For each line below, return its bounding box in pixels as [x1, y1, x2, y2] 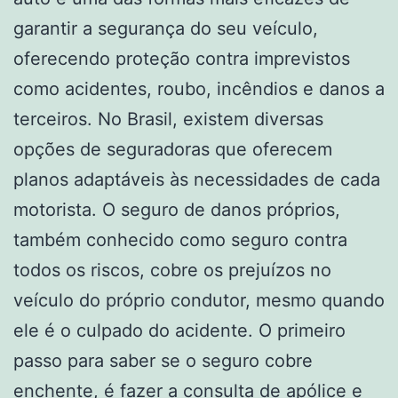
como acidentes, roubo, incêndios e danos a [13, 77, 385, 99]
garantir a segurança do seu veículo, [13, 17, 318, 39]
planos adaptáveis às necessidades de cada [13, 168, 380, 190]
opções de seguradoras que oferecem [13, 138, 332, 160]
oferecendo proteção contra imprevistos [13, 47, 350, 69]
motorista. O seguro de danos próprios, [13, 198, 340, 220]
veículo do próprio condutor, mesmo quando [13, 289, 385, 311]
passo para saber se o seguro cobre [13, 349, 313, 371]
